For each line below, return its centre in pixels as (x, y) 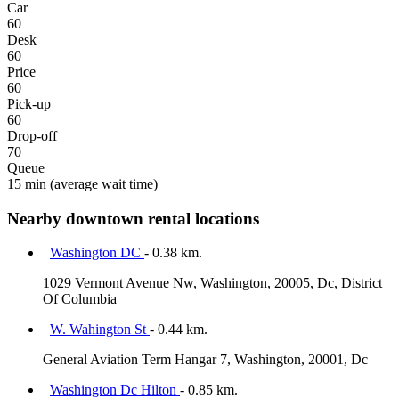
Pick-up (29, 103)
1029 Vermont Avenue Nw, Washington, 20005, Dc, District (212, 283)
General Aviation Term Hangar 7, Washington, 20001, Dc (205, 360)
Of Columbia (80, 299)
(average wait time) (102, 183)
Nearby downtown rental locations (133, 218)
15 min (27, 183)
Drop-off (32, 135)
